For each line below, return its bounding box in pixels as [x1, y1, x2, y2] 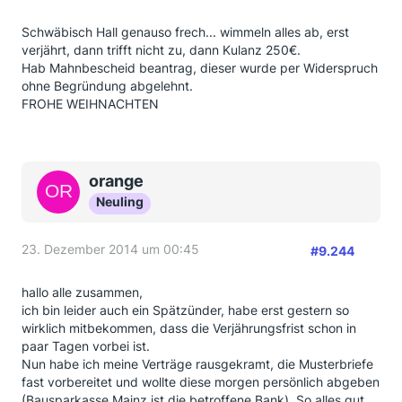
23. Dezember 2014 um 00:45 [22, 241, 199, 257]
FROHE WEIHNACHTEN [22, 96, 159, 111]
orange [89, 171, 144, 190]
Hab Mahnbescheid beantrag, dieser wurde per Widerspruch [22, 60, 378, 75]
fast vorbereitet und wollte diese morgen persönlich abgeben [22, 374, 380, 389]
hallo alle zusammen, [22, 284, 143, 300]
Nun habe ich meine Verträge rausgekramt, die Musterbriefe [22, 356, 373, 371]
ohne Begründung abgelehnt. [22, 78, 193, 93]
